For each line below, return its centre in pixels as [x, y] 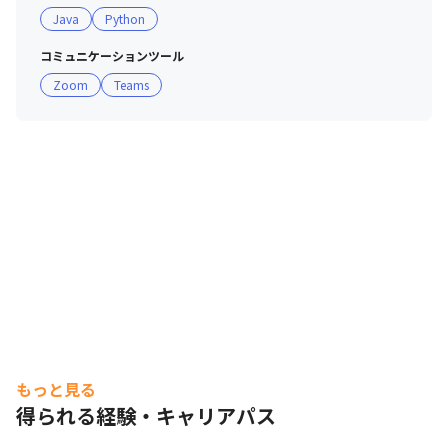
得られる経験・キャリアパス [146, 415]
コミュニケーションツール [112, 55]
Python [125, 18]
